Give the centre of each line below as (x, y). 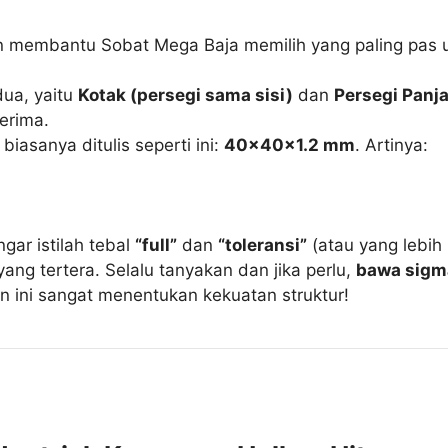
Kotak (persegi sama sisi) (186, 95)
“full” (156, 245)
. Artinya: (392, 145)
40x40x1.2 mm (290, 145)
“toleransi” (263, 245)
